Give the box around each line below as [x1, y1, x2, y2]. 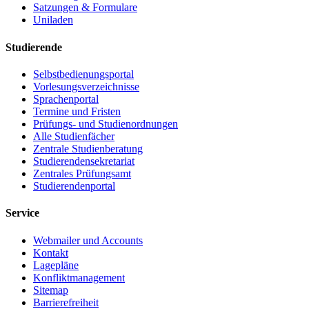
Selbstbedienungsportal [33, 68, 134, 80]
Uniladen [33, 14, 73, 26]
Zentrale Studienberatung [33, 143, 143, 154]
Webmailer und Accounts [33, 234, 143, 246]
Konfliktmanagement [33, 271, 125, 283]
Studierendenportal [33, 180, 115, 192]
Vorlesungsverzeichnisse [33, 81, 139, 92]
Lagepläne [33, 259, 79, 271]
